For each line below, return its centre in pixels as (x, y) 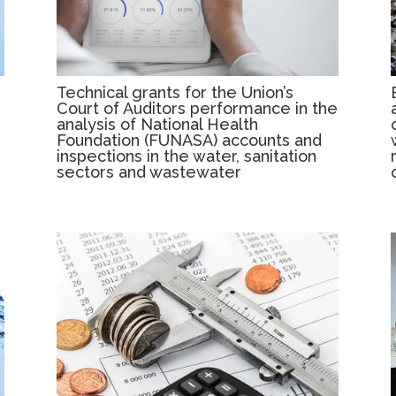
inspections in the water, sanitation (187, 156)
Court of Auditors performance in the (198, 108)
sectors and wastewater (149, 171)
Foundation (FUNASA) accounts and (190, 140)
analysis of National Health (158, 124)
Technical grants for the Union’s (175, 92)
